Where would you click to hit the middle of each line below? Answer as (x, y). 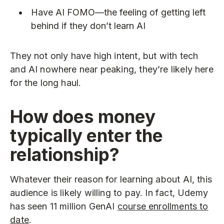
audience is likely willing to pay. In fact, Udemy (109, 193)
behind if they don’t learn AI (88, 26)
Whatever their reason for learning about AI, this (111, 179)
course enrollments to (163, 206)
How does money (83, 116)
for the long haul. (46, 82)
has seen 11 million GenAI (64, 206)
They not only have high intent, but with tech (104, 55)
